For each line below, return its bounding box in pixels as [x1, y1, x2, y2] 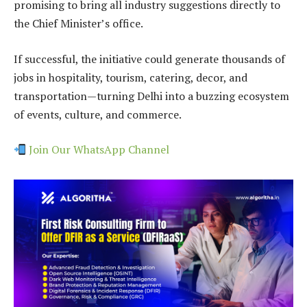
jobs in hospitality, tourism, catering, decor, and [14, 69, 247, 85]
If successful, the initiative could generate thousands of [14, 51, 285, 66]
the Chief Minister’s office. [14, 16, 143, 32]
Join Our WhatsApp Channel [26, 142, 170, 158]
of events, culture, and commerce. [14, 106, 182, 122]
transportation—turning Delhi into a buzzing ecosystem [14, 88, 289, 103]
